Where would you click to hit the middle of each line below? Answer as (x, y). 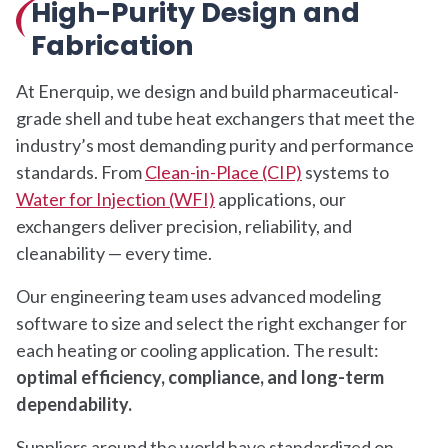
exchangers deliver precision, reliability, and (184, 225)
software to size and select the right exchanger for (211, 322)
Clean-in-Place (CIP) (223, 171)
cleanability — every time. (114, 252)
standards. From (80, 171)
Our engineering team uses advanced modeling (198, 295)
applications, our (280, 198)
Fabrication (112, 45)
